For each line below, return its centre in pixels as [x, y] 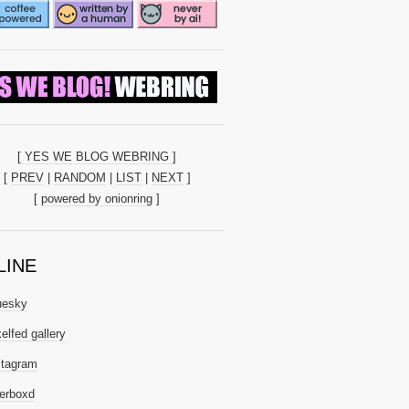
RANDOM [79, 177]
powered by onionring [97, 198]
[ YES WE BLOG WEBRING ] [97, 156]
